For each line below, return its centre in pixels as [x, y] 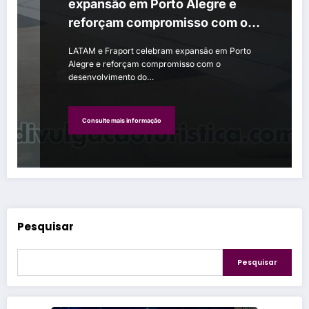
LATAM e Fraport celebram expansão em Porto [160, 51]
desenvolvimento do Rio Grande [165, 41]
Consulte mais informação [122, 120]
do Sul [87, 60]
